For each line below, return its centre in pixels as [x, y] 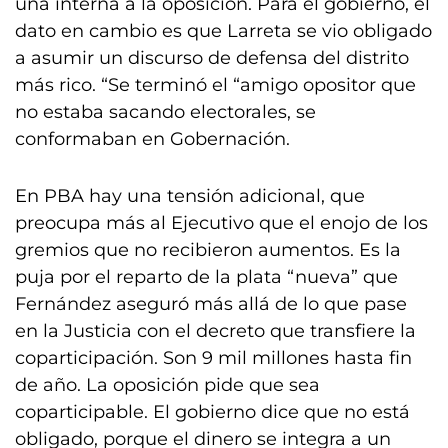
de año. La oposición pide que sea [167, 385]
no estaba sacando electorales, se [165, 112]
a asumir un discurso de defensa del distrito [212, 58]
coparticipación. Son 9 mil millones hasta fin [213, 358]
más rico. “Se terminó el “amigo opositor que [215, 85]
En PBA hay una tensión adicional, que [190, 196]
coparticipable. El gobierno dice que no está [212, 412]
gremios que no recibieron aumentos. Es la [208, 250]
